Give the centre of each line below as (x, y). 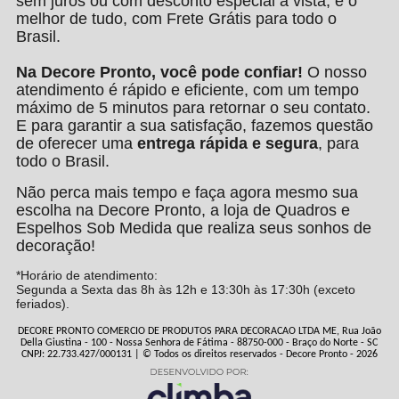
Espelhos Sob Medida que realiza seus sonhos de (193, 228)
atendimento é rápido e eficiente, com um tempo (187, 90)
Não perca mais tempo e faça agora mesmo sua (187, 193)
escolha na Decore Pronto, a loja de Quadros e (183, 211)
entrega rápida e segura (227, 144)
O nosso (334, 73)
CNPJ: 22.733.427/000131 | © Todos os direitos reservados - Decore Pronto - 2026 (199, 355)
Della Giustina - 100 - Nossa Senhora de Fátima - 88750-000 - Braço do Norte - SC (199, 343)
